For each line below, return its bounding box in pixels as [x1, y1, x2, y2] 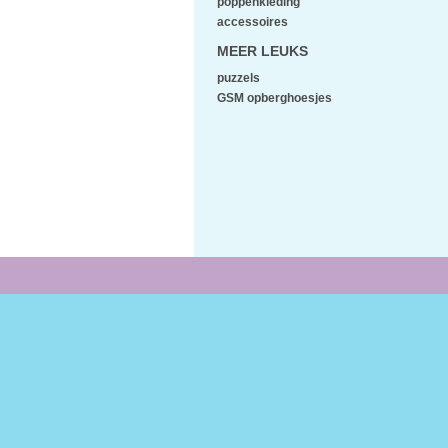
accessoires [217, 16, 288, 28]
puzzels [217, 72, 260, 84]
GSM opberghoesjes [217, 92, 332, 104]
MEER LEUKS [217, 43, 308, 59]
